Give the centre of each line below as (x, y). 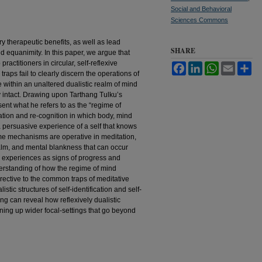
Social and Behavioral (201, 9)
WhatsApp (235, 66)
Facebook (202, 66)
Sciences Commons (199, 20)
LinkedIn (216, 66)
